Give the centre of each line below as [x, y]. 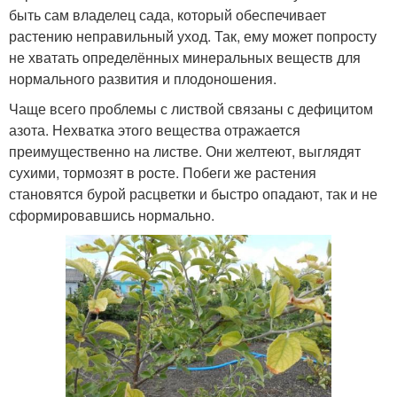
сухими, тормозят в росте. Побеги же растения [163, 172]
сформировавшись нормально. [112, 214]
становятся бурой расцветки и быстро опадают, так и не [193, 193]
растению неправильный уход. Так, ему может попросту [193, 35]
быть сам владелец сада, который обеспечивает [167, 14]
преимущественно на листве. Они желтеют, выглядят [185, 151]
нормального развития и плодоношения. [143, 78]
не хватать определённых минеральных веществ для [185, 57]
